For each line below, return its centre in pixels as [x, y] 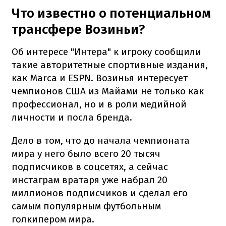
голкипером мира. [53, 219]
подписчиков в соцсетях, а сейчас [90, 166]
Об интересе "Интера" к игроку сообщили [106, 51]
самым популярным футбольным [86, 206]
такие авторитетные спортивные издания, [110, 65]
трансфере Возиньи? [78, 29]
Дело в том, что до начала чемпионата [101, 140]
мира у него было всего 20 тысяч [86, 153]
